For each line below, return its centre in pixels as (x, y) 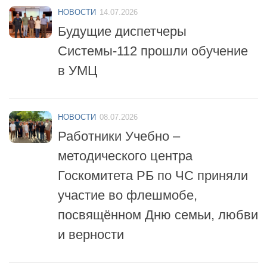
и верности (91, 229)
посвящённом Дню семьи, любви (158, 209)
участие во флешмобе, (128, 190)
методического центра (125, 150)
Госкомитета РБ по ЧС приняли (153, 170)
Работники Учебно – (119, 131)
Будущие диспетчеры (122, 26)
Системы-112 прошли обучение (153, 45)
